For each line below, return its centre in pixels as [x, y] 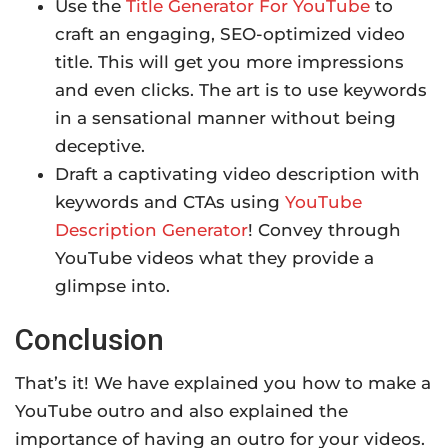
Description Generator [151, 229]
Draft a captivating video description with [237, 173]
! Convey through [324, 229]
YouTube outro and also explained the [181, 410]
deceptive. [100, 145]
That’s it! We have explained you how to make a [223, 382]
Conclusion [89, 339]
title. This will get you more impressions [229, 61]
